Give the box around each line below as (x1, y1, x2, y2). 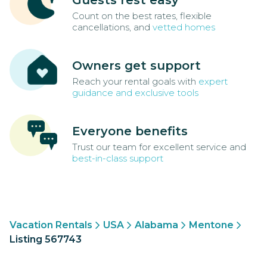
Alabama (135, 219, 178, 231)
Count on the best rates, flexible (72, 10, 212, 22)
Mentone (189, 219, 234, 231)
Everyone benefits (72, 124, 188, 139)
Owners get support (72, 58, 201, 73)
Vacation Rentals (10, 219, 92, 231)
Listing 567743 (10, 234, 82, 246)
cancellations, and (72, 21, 153, 33)
